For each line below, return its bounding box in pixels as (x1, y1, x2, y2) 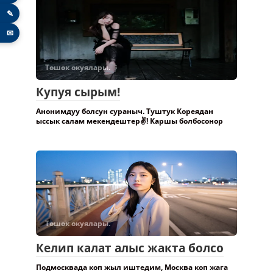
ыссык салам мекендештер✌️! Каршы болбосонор (36, 115, 223, 126)
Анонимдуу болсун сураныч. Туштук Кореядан (36, 105, 213, 116)
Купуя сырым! (36, 83, 120, 100)
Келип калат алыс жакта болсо (36, 239, 224, 256)
